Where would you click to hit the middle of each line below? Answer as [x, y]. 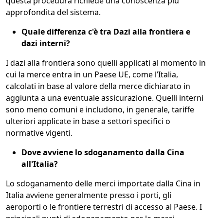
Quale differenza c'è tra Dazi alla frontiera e [106, 32]
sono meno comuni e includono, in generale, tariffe [100, 110]
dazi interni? [46, 44]
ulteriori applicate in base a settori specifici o [88, 121]
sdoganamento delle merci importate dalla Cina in [109, 184]
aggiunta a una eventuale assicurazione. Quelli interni [105, 98]
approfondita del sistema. [53, 12]
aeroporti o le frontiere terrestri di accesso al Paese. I [104, 207]
